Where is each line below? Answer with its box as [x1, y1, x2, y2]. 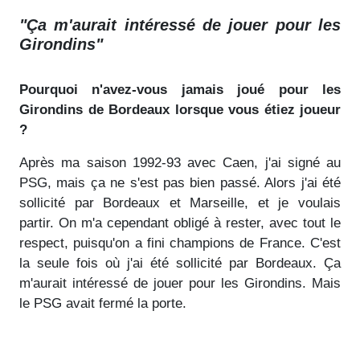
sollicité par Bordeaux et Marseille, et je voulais [19, 194, 341, 211]
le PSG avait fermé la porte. [19, 295, 186, 311]
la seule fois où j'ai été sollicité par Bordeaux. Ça [19, 255, 341, 271]
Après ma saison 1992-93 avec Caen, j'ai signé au [19, 154, 341, 170]
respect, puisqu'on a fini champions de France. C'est [19, 235, 341, 251]
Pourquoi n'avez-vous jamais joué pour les [19, 81, 341, 97]
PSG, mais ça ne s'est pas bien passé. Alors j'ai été [19, 174, 341, 190]
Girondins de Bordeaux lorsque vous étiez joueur [19, 101, 341, 117]
